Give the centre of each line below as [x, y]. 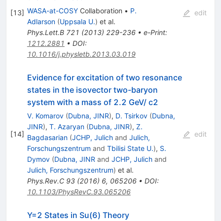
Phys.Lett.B [45, 32]
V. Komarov [45, 115]
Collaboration [100, 10]
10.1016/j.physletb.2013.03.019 [81, 54]
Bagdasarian [47, 137]
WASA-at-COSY [52, 10]
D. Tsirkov [131, 115]
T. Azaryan [67, 126]
